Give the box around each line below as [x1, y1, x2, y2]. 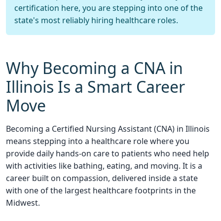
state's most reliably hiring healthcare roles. [14, 15, 178, 26]
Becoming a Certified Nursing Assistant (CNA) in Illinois [6, 123, 210, 134]
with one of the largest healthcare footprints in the [6, 185, 196, 196]
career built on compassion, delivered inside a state [6, 173, 198, 184]
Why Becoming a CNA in [6, 57, 183, 78]
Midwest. [6, 197, 40, 208]
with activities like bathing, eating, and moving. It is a [6, 160, 202, 171]
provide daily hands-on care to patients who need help [6, 148, 209, 159]
